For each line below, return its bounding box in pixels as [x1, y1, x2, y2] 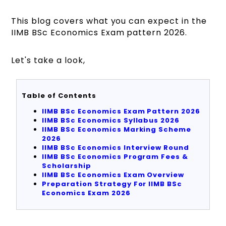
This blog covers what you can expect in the [11, 15, 207, 27]
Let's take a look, [11, 54, 85, 67]
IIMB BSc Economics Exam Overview [42, 170, 185, 180]
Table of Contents [22, 91, 96, 101]
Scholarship [42, 161, 91, 171]
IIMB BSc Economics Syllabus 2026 [42, 116, 180, 126]
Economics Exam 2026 [42, 188, 131, 198]
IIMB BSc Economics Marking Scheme [42, 125, 192, 135]
